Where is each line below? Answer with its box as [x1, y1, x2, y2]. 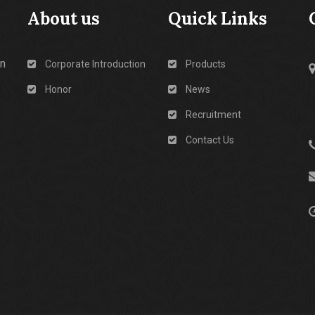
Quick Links [168, 8, 267, 30]
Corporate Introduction [45, 58, 146, 70]
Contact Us [186, 134, 234, 146]
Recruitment [186, 109, 241, 120]
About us [27, 8, 100, 30]
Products [186, 58, 226, 70]
